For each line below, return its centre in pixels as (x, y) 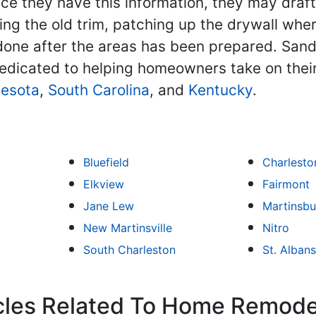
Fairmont (286, 184)
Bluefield (106, 162)
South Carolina (99, 90)
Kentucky (220, 90)
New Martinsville (127, 228)
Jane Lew (108, 206)
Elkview (103, 184)
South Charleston (129, 250)
